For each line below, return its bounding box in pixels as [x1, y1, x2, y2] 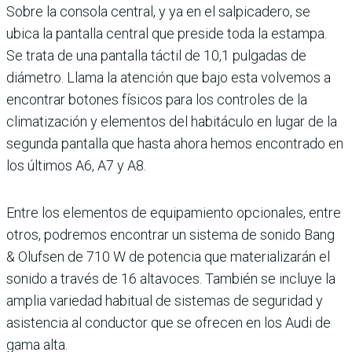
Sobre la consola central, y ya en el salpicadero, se [6, 3, 310, 20]
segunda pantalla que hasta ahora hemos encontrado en [6, 135, 343, 152]
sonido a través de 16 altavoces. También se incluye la [6, 270, 335, 288]
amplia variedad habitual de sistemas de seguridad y [6, 292, 323, 310]
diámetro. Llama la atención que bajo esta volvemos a [6, 69, 331, 86]
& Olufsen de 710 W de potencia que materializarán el [6, 248, 330, 266]
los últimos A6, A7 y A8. [6, 157, 146, 174]
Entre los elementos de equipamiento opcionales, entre [6, 204, 341, 222]
